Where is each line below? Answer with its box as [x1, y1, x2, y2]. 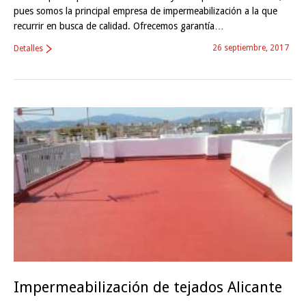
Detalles [14, 43, 43, 53]
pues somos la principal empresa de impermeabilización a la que [14, 5, 277, 16]
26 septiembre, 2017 [212, 42, 289, 53]
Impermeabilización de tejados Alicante [14, 279, 282, 296]
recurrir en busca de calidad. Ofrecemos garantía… [14, 20, 224, 31]
